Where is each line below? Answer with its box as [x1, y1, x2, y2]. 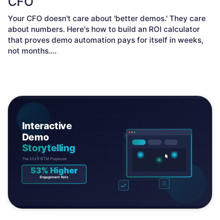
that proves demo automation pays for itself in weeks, [8, 35, 203, 45]
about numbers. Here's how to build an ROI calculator [8, 25, 200, 34]
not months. [8, 46, 51, 55]
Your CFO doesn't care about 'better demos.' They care [8, 14, 206, 23]
